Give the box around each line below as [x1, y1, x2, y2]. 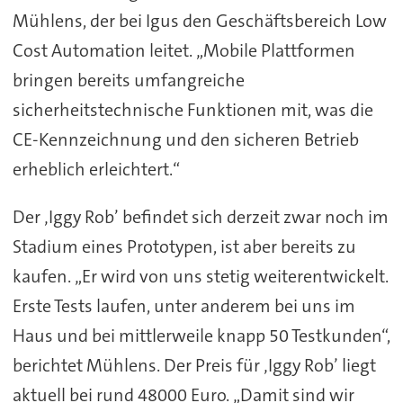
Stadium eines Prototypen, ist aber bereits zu [12, 234, 356, 258]
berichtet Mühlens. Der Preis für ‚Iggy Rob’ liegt [12, 353, 376, 377]
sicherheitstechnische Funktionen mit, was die [12, 97, 373, 121]
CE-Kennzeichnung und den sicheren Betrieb [12, 127, 359, 151]
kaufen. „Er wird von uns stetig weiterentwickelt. [12, 264, 389, 288]
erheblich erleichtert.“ [12, 157, 180, 181]
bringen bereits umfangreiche [12, 67, 245, 92]
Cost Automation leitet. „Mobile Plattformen [12, 38, 355, 62]
